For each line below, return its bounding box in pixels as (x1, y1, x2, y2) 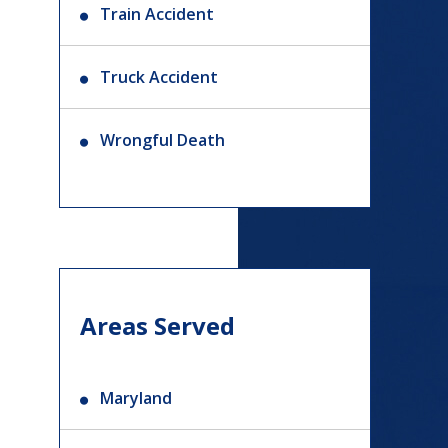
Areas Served (80, 309, 236, 342)
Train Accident (100, 3, 215, 25)
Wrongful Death (100, 129, 226, 151)
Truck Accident (100, 66, 219, 88)
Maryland (100, 387, 173, 409)
